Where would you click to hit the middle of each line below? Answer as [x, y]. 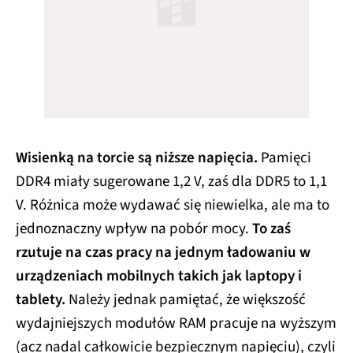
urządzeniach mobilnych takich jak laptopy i [159, 276]
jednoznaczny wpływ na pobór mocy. [134, 229]
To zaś [271, 229]
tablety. [41, 299]
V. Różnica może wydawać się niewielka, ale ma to [173, 205]
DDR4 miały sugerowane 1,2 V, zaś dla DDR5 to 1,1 [171, 181]
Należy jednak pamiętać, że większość [186, 299]
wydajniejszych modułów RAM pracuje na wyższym [176, 323]
